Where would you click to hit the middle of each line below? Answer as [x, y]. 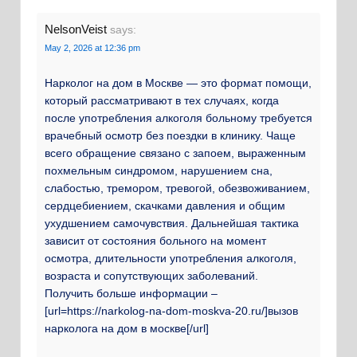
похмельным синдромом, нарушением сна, [159, 171]
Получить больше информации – [131, 294]
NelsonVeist [76, 29]
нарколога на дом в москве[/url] [127, 329]
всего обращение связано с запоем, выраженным [175, 153]
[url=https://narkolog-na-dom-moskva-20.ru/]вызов [171, 311]
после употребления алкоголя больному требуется [178, 118]
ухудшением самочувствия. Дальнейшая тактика [172, 224]
